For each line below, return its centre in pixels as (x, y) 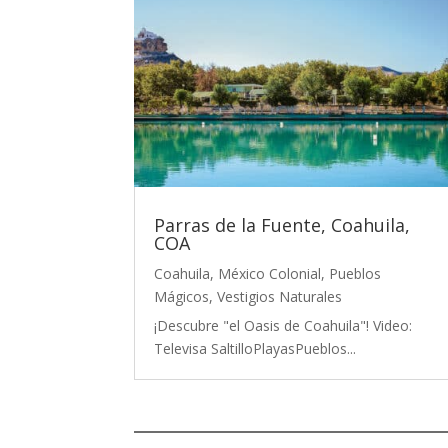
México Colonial (270, 274)
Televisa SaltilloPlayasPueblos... (255, 349)
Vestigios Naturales (280, 297)
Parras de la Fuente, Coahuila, (282, 225)
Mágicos (182, 297)
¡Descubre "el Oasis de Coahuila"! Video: (283, 326)
